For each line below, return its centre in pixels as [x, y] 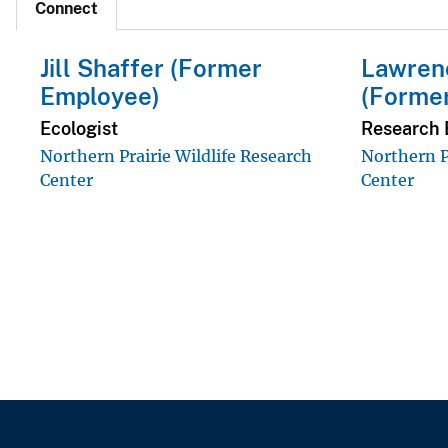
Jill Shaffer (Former [151, 68]
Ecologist [79, 128]
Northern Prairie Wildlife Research [176, 155]
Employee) [100, 96]
